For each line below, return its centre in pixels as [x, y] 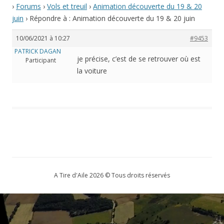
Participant [41, 60]
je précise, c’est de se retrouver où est [139, 58]
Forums [28, 6]
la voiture [92, 70]
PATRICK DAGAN [38, 51]
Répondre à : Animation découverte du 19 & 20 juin [112, 18]
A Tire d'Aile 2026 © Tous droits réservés [112, 175]
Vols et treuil [67, 6]
